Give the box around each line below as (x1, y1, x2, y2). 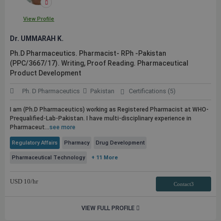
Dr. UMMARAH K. (10, 35, 64, 42)
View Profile (23, 16, 54, 22)
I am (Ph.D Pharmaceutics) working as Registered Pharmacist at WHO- (10, 106, 209, 113)
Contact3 (173, 181, 194, 187)
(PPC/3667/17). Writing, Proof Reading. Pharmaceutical (10, 59, 188, 67)
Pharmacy (64, 140, 89, 146)
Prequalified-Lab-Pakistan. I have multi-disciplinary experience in (10, 115, 191, 122)
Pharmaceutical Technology (12, 154, 85, 161)
